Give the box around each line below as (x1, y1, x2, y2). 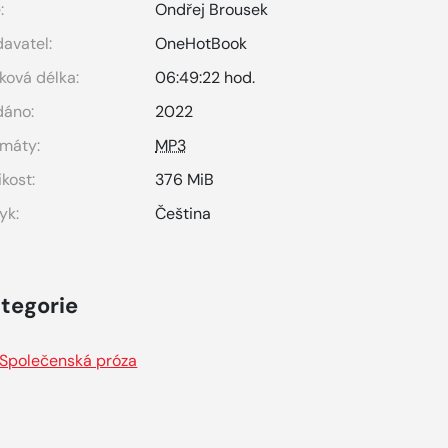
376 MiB (155, 169, 215, 190)
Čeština (155, 203, 212, 224)
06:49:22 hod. (155, 67, 256, 88)
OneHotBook (155, 33, 248, 54)
